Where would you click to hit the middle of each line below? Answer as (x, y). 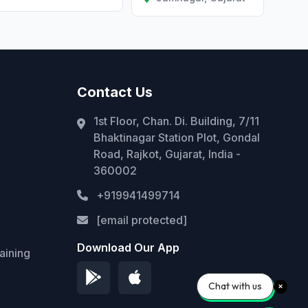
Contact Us (115, 92)
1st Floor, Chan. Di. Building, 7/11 (176, 121)
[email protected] (142, 220)
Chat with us (235, 286)
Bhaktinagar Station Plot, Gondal (177, 138)
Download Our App (128, 248)
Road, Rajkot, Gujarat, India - (167, 154)
